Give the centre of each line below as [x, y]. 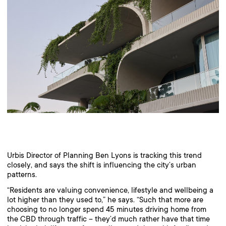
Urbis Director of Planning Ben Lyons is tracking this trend [104, 156]
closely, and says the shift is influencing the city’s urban [102, 165]
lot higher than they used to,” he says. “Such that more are [105, 200]
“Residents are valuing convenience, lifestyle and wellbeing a [110, 190]
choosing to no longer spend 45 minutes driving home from [107, 210]
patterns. [22, 175]
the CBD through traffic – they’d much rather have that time [108, 219]
